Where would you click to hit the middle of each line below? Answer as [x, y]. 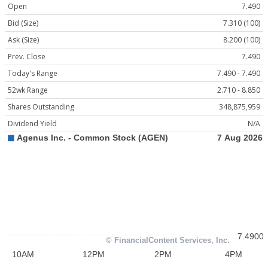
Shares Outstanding [41, 107]
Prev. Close [27, 57]
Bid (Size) [23, 23]
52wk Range [28, 90]
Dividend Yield [32, 124]
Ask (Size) [23, 40]
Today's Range [33, 74]
